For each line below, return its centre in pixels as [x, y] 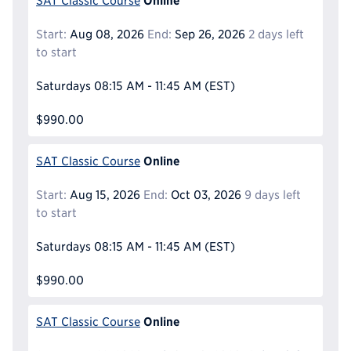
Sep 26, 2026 [208, 34]
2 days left [276, 34]
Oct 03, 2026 [204, 194]
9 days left [272, 194]
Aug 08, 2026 [105, 34]
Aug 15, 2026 [103, 194]
